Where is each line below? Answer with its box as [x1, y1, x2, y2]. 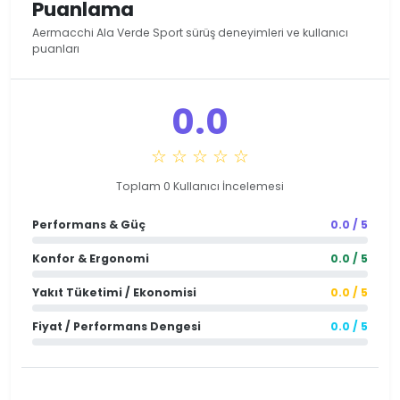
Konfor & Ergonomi [32, 250, 149, 266]
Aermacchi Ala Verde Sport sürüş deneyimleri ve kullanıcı [32, 24, 348, 40]
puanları [32, 40, 79, 56]
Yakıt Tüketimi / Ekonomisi [32, 284, 196, 300]
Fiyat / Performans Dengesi [32, 318, 201, 334]
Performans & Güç [32, 216, 146, 232]
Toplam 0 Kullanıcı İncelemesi [116, 178, 284, 194]
